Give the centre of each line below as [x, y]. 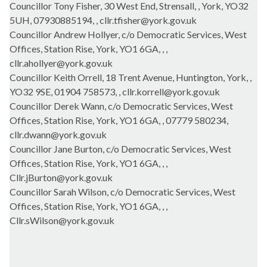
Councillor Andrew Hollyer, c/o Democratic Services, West [128, 34]
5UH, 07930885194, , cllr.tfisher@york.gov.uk [103, 20]
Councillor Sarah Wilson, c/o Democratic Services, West [122, 192]
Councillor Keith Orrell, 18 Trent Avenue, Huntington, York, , [131, 77]
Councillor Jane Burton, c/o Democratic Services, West [120, 149]
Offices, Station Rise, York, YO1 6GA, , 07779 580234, [119, 120]
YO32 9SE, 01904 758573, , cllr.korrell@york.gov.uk [115, 91]
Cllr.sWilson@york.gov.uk [62, 220]
